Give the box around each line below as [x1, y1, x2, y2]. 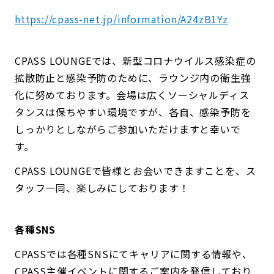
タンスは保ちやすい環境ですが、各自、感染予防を [15, 104, 251, 119]
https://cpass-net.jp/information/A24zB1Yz [15, 11, 228, 26]
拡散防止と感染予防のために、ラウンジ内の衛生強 [15, 70, 251, 85]
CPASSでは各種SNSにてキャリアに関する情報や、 [15, 246, 253, 261]
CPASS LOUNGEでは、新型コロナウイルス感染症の [15, 53, 256, 68]
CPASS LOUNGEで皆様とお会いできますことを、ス [15, 163, 256, 178]
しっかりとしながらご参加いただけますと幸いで [15, 121, 241, 136]
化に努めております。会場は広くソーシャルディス [15, 87, 250, 102]
